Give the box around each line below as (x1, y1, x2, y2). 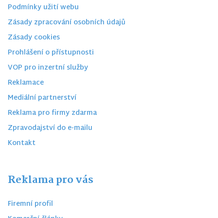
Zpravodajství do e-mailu (8, 122, 92, 135)
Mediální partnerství (8, 92, 76, 105)
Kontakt (8, 137, 36, 150)
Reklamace (8, 77, 44, 90)
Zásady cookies (8, 32, 60, 44)
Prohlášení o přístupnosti (8, 47, 94, 59)
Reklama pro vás (8, 172, 93, 189)
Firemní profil (8, 198, 53, 211)
